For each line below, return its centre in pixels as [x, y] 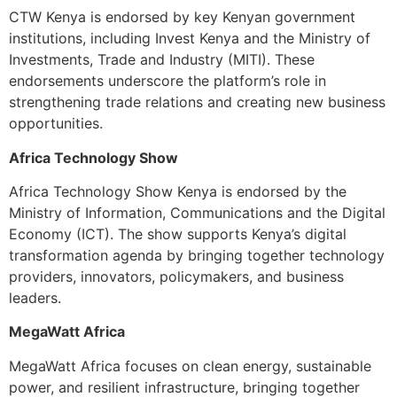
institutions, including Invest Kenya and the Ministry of [190, 39]
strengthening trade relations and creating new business [197, 102]
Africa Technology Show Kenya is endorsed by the [178, 192]
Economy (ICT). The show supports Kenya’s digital [178, 234]
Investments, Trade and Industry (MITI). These [162, 60]
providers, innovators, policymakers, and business [176, 277]
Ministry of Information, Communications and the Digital [197, 213]
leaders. [35, 298]
